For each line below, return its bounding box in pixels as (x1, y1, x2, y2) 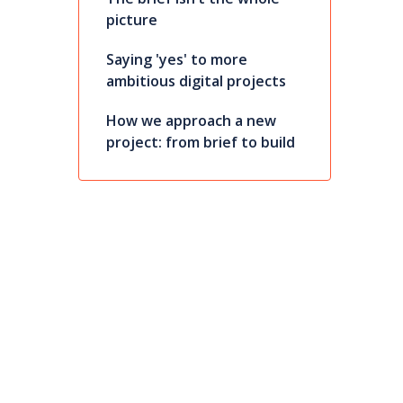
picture (105, 10, 157, 31)
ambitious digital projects (105, 71, 286, 92)
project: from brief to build (105, 132, 295, 153)
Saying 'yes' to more (105, 49, 247, 70)
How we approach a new (105, 111, 276, 131)
